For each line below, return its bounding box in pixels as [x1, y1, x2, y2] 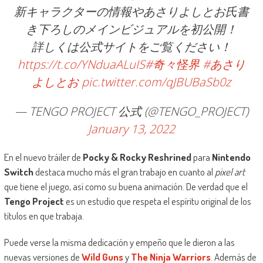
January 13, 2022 [87, 121, 175, 137]
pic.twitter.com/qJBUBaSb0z [82, 74, 231, 90]
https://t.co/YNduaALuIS [17, 56, 145, 73]
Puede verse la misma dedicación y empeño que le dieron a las [4, 236, 235, 249]
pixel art [214, 166, 245, 178]
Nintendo [211, 151, 251, 164]
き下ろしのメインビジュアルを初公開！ [25, 21, 237, 38]
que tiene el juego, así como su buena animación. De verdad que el [4, 180, 248, 193]
